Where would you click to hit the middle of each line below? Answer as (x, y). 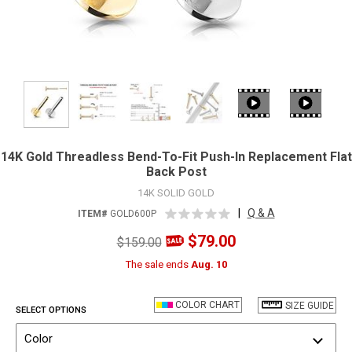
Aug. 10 (209, 265)
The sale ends (158, 265)
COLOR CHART (206, 305)
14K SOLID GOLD (176, 193)
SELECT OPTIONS (51, 310)
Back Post (176, 171)
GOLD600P (132, 214)
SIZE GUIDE (310, 306)
